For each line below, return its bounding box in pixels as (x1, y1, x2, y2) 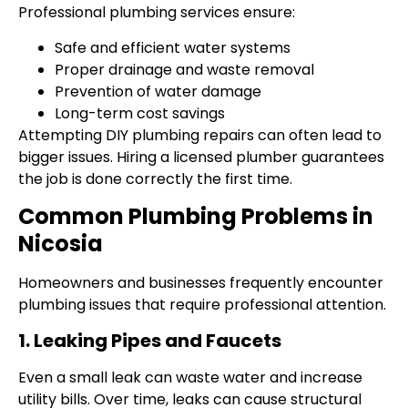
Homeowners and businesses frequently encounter (18, 272, 383, 294)
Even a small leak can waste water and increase (18, 367, 362, 389)
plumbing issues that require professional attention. (18, 294, 386, 316)
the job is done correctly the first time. (18, 168, 292, 189)
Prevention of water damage (55, 80, 261, 102)
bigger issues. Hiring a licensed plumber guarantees (18, 146, 384, 168)
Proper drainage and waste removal (55, 58, 314, 80)
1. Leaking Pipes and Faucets (18, 328, 281, 354)
